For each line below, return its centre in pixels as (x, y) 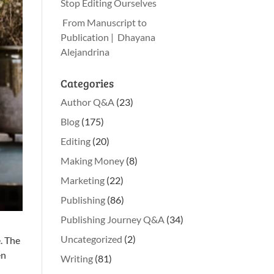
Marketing (82, 180)
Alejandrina (85, 52)
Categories (87, 83)
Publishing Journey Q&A (112, 219)
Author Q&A (87, 102)
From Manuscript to (103, 22)
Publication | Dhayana (108, 37)
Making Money (92, 161)
